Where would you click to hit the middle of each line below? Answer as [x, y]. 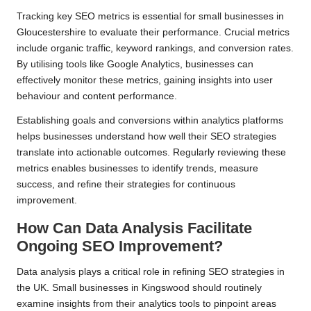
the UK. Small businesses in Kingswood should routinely [139, 288]
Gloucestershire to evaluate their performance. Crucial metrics [153, 33]
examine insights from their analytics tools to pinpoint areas [146, 304]
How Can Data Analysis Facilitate [134, 228]
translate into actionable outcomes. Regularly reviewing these [151, 153]
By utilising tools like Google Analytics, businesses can [135, 65]
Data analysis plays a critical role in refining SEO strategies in [151, 272]
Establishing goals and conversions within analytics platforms [150, 121]
